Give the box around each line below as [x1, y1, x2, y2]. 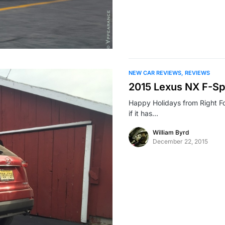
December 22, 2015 [153, 138, 208, 145]
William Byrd [153, 129, 189, 136]
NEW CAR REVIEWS [129, 69, 181, 76]
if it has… [129, 109, 158, 118]
